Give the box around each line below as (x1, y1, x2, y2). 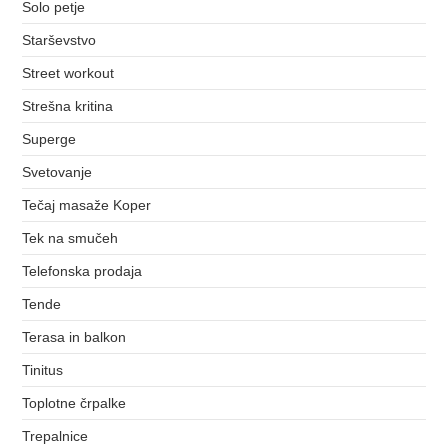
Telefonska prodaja (22, 262, 143, 279)
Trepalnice (22, 427, 89, 444)
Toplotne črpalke (22, 394, 127, 411)
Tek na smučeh (22, 229, 119, 246)
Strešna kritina (22, 97, 114, 114)
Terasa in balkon (22, 328, 127, 345)
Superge (22, 130, 77, 147)
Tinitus (22, 361, 64, 378)
